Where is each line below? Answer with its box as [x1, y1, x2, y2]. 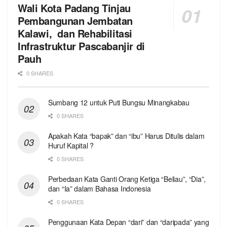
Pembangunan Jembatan [18, 13, 133, 28]
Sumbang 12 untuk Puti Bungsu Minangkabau [48, 97, 190, 108]
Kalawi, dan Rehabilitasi [18, 26, 133, 41]
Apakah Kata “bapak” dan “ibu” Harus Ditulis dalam [48, 131, 205, 141]
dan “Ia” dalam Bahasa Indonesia [48, 183, 151, 194]
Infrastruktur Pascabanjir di [18, 39, 145, 54]
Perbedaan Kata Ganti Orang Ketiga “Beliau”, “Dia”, [48, 174, 206, 184]
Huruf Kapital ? [48, 140, 94, 151]
